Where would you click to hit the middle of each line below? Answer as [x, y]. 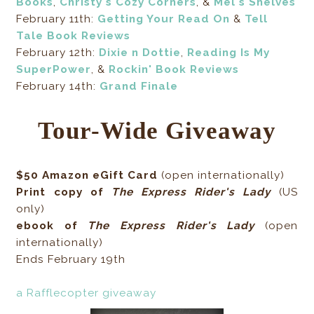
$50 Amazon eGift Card [89, 176]
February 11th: [57, 19]
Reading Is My [229, 53]
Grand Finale [139, 87]
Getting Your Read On [164, 19]
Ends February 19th [71, 260]
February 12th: [58, 53]
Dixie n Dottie [140, 53]
